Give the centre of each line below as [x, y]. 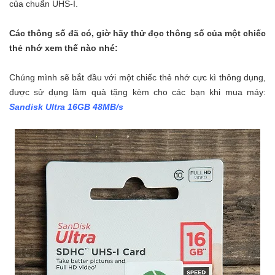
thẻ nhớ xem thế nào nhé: [64, 48]
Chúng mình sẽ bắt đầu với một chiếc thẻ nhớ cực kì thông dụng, [137, 78]
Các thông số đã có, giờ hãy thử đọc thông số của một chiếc [137, 33]
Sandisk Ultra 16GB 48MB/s [66, 107]
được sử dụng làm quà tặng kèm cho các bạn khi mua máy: [137, 92]
